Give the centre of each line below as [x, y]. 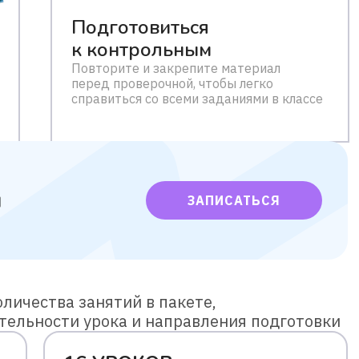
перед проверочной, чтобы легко [172, 83]
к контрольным [141, 50]
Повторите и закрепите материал [176, 68]
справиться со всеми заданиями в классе [197, 99]
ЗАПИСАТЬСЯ [234, 200]
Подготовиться [140, 27]
